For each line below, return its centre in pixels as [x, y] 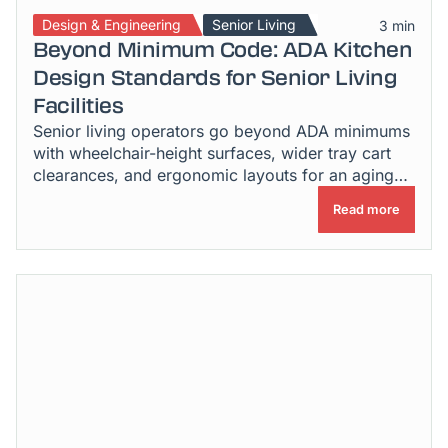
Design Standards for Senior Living [215, 78]
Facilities [78, 106]
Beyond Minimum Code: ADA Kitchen [222, 50]
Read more [366, 209]
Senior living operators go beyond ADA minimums [221, 131]
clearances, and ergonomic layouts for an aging [213, 175]
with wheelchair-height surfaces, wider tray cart [212, 153]
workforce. [74, 197]
